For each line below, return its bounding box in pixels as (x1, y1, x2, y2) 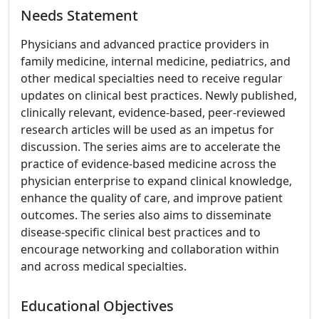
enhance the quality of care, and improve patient (21, 190, 283, 206)
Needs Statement (21, 6, 138, 25)
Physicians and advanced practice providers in (21, 36, 269, 52)
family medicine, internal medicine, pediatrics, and (21, 53, 291, 69)
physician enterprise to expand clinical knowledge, (21, 173, 292, 189)
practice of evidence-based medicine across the (21, 156, 276, 172)
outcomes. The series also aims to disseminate (21, 207, 271, 223)
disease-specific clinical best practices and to (21, 224, 261, 240)
